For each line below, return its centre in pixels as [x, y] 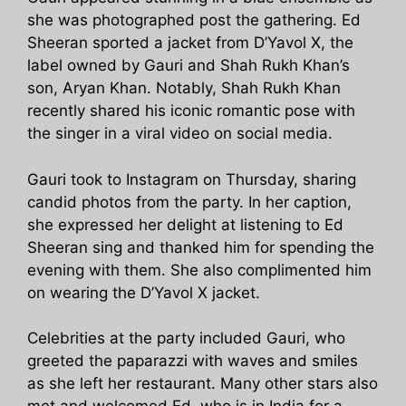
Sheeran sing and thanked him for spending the [201, 247]
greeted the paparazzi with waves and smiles [193, 361]
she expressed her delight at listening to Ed [185, 224]
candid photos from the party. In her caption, [189, 202]
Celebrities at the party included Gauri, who [186, 338]
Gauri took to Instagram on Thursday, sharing [192, 179]
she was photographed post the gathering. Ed [194, 20]
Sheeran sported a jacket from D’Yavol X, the [190, 43]
